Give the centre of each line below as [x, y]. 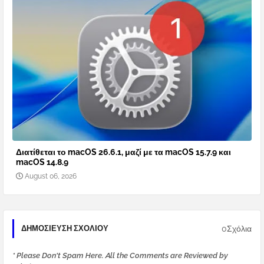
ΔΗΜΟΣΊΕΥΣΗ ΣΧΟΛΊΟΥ [65, 229]
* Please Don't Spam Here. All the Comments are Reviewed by [120, 256]
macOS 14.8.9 [42, 162]
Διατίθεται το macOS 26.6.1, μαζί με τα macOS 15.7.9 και [123, 152]
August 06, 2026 [51, 176]
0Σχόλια [237, 228]
